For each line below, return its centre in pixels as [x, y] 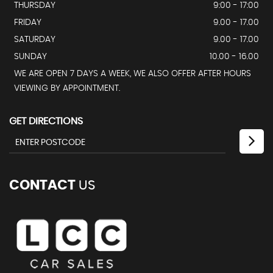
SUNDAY [30, 56]
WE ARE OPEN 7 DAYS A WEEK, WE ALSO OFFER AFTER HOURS [133, 73]
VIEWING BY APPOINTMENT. [67, 88]
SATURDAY [35, 39]
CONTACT [42, 185]
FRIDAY [28, 22]
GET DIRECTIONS [46, 121]
